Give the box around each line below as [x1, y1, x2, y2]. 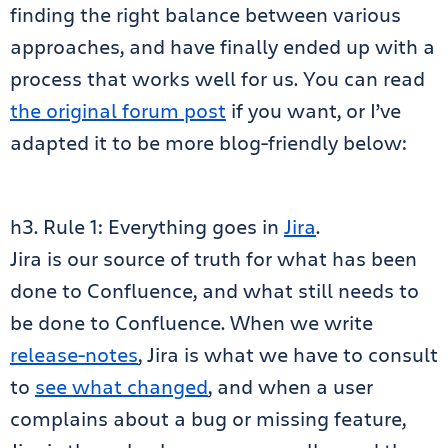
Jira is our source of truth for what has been [10, 245, 417, 273]
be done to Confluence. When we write [10, 309, 373, 337]
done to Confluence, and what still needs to [10, 277, 419, 305]
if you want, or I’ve [226, 97, 401, 125]
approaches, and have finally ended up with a [10, 33, 435, 61]
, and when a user [208, 373, 373, 401]
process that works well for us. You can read [10, 65, 425, 93]
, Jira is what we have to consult [138, 341, 438, 369]
